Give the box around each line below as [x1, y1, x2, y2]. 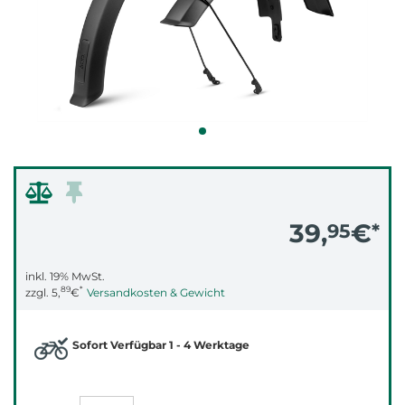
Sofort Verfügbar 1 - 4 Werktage [72, 337, 250, 352]
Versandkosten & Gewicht [87, 285, 225, 299]
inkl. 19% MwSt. [25, 268, 105, 283]
